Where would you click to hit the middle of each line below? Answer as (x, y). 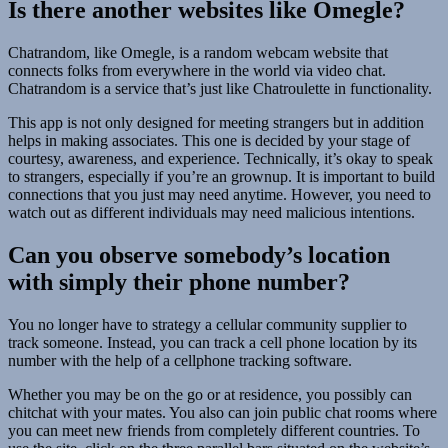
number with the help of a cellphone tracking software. (180, 360)
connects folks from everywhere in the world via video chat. (197, 70)
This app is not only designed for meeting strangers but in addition (216, 122)
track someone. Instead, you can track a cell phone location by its (212, 342)
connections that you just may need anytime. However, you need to (219, 194)
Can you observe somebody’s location (199, 254)
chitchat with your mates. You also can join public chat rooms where (222, 412)
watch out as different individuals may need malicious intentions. (211, 212)
